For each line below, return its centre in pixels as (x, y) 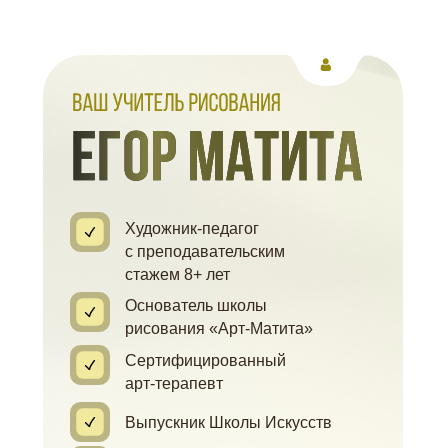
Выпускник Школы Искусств (228, 422)
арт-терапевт (174, 383)
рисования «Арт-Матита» (219, 328)
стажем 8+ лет (177, 274)
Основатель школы (196, 305)
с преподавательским (205, 251)
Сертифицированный (205, 360)
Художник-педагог (192, 228)
